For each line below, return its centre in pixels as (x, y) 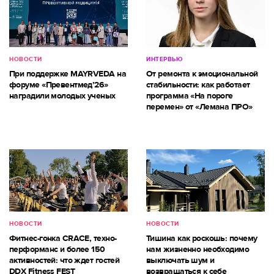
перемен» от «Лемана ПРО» (199, 107)
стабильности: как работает (198, 85)
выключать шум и (180, 261)
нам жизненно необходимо (198, 250)
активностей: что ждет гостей (65, 261)
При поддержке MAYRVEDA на (68, 74)
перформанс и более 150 (57, 250)
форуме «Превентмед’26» (59, 85)
